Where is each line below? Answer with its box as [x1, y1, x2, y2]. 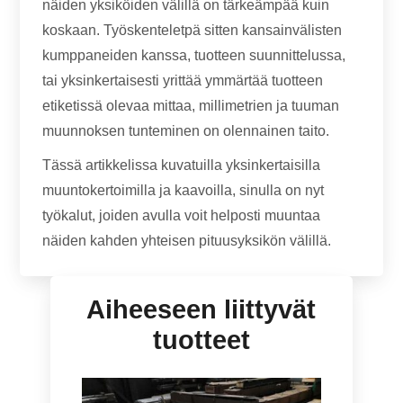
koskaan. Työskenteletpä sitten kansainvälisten [42, 22, 343, 38]
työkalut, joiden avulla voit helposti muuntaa [42, 208, 321, 223]
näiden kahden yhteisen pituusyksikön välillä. [42, 233, 332, 248]
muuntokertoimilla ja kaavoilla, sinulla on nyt [42, 183, 325, 198]
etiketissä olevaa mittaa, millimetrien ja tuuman [42, 98, 340, 113]
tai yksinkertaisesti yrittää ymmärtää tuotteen [42, 73, 324, 88]
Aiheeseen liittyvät [86, 295, 317, 324]
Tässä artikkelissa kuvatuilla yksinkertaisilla [42, 157, 321, 173]
